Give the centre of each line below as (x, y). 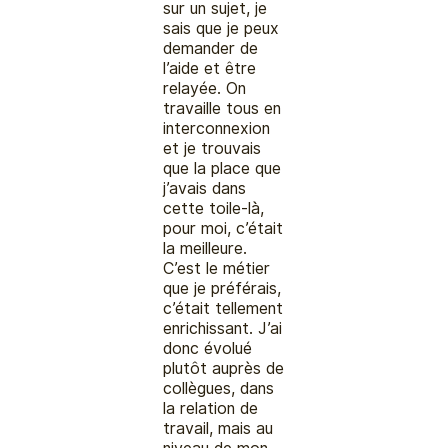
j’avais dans (205, 188)
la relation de (211, 408)
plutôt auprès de (224, 368)
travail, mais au (218, 428)
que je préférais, (222, 288)
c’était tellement (223, 308)
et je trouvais (212, 148)
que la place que (222, 168)
